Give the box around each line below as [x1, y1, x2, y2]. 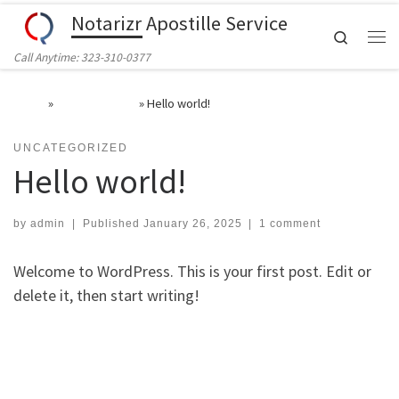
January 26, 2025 [142, 217, 242, 231]
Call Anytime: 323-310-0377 [13, 49, 151, 65]
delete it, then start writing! [13, 285, 199, 306]
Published [82, 217, 143, 231]
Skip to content [24, 17, 110, 34]
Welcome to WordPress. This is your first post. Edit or [13, 261, 371, 282]
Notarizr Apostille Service [71, 10, 289, 36]
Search [349, 27, 387, 45]
